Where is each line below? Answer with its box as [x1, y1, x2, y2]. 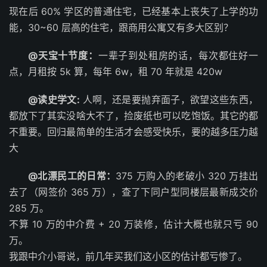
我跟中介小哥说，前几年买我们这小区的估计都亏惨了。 [9, 250, 247, 262]
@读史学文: [28, 93, 80, 105]
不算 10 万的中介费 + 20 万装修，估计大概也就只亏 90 [9, 218, 258, 230]
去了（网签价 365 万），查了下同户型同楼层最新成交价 [9, 185, 258, 198]
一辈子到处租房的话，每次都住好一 [98, 49, 259, 61]
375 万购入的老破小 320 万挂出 [116, 169, 259, 182]
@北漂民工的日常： [28, 169, 116, 182]
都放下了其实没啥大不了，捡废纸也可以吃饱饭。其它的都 [9, 109, 258, 122]
